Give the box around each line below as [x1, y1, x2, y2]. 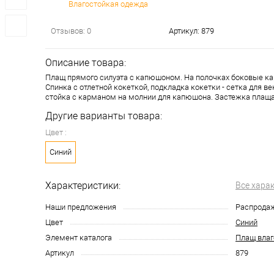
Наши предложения [45, 202, 116, 212]
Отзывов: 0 [51, 26, 91, 36]
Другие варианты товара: [45, 110, 162, 122]
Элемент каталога [45, 233, 112, 243]
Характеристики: [45, 180, 120, 192]
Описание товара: [45, 57, 126, 69]
